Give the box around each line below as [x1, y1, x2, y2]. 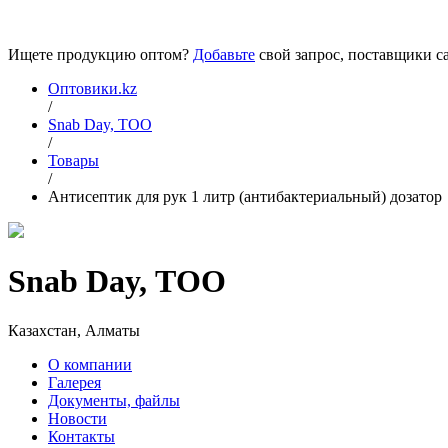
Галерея [48, 373, 101, 391]
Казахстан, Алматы [8, 321, 140, 339]
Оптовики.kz [48, 80, 137, 97]
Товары [48, 152, 99, 169]
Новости [48, 409, 107, 427]
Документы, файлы [48, 391, 180, 409]
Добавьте [193, 46, 255, 63]
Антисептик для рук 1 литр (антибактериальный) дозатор [48, 188, 442, 205]
